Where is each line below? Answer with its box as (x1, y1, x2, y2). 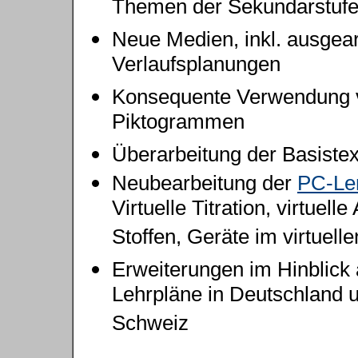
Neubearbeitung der (112, 172, 297, 194)
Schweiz (112, 312, 189, 340)
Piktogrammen (112, 110, 245, 138)
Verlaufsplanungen (112, 53, 280, 81)
